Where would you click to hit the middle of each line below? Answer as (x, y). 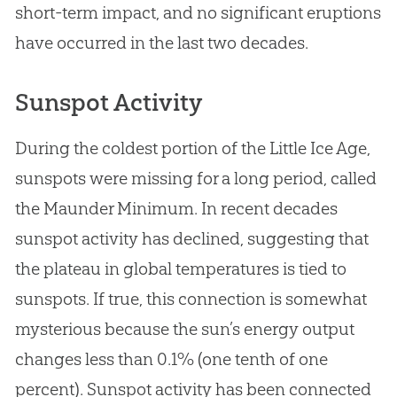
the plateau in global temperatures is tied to (180, 268)
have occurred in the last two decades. (161, 42)
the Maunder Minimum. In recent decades (176, 208)
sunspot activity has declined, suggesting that (191, 238)
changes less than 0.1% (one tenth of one (171, 358)
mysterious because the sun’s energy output (184, 328)
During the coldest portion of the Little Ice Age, (192, 148)
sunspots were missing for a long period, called (195, 178)
